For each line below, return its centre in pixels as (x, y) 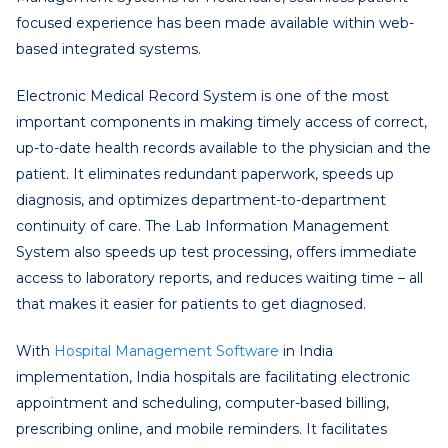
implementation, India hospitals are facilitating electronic (213, 376)
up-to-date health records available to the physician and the (223, 147)
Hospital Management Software (166, 350)
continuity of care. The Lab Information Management (202, 225)
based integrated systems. (108, 48)
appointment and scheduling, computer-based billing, (202, 402)
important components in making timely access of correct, (221, 121)
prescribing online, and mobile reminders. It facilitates (201, 428)
